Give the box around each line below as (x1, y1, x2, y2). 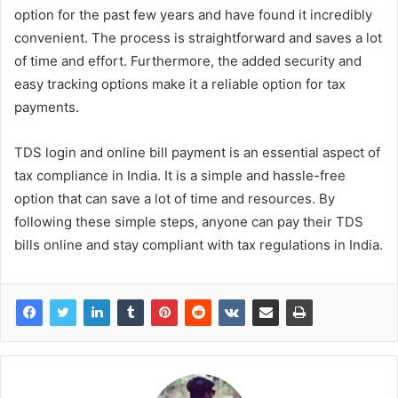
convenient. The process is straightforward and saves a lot (14, 28, 382, 46)
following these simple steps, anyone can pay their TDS (14, 212, 363, 230)
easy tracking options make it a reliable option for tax (14, 75, 346, 92)
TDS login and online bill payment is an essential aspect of (14, 143, 380, 161)
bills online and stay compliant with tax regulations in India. (14, 235, 383, 253)
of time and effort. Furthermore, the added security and (14, 52, 362, 69)
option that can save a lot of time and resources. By (14, 189, 335, 207)
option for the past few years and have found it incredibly (14, 5, 372, 23)
